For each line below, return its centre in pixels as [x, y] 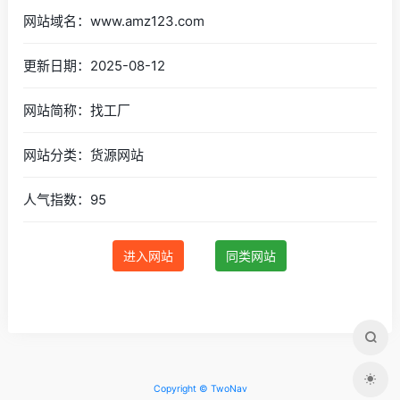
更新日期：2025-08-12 [95, 65]
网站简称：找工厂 [77, 110]
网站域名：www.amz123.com [114, 21]
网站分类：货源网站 [84, 154]
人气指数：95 [65, 199]
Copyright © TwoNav [200, 389]
